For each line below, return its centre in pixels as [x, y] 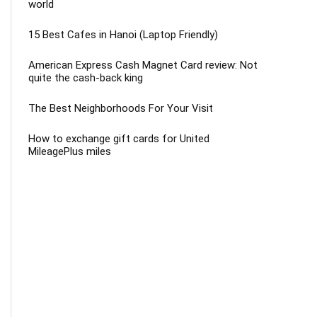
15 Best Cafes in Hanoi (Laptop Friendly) [123, 35]
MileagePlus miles [70, 152]
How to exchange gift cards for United [119, 139]
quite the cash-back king [86, 78]
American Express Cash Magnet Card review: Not [143, 65]
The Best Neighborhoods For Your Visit [121, 109]
